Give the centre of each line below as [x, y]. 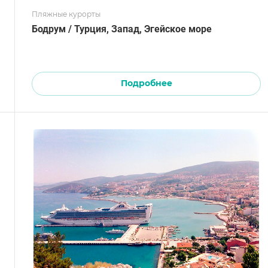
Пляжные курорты [66, 14]
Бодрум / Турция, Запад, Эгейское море [122, 29]
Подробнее [146, 83]
